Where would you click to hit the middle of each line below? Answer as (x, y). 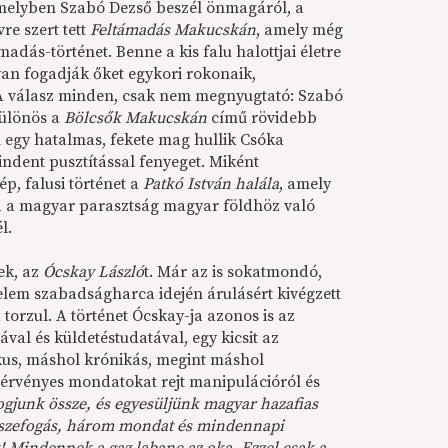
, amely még (300, 30)
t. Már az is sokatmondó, (233, 272)
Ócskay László (94, 272)
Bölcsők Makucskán (136, 118)
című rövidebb (262, 118)
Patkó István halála (211, 184)
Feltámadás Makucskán (173, 30)
